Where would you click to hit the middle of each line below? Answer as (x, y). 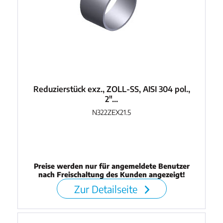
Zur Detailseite (107, 189)
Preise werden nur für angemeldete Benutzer (111, 166)
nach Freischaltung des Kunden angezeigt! (112, 174)
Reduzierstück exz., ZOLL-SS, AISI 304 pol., (111, 89)
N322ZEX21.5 (112, 112)
